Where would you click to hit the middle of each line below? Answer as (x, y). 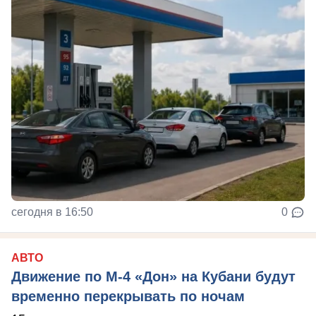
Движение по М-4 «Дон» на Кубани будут (153, 277)
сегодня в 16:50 (52, 212)
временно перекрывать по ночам (128, 297)
